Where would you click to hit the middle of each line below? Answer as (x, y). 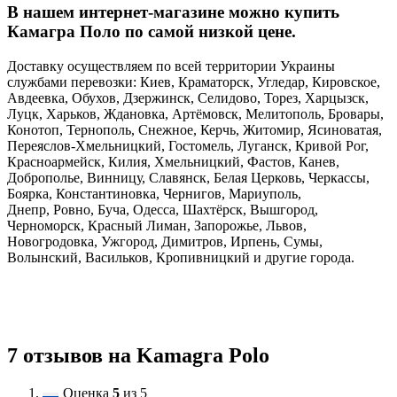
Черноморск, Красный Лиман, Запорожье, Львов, (157, 225)
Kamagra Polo (203, 355)
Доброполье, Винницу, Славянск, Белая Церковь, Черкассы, (188, 177)
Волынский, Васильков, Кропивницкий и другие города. (181, 257)
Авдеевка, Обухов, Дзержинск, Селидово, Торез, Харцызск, (188, 97)
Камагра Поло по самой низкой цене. (152, 32)
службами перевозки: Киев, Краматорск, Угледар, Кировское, (194, 82)
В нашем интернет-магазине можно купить (173, 12)
